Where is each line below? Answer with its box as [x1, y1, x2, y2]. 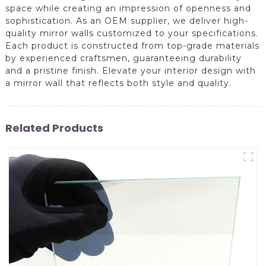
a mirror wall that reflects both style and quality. [5, 77, 232, 88]
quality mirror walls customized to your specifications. [5, 27, 258, 39]
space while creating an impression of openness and [5, 2, 251, 14]
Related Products [5, 120, 103, 135]
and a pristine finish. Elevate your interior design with [5, 65, 256, 76]
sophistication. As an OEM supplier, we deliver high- [5, 15, 248, 26]
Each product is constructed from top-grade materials [5, 40, 259, 51]
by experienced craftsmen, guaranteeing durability [5, 52, 242, 64]
